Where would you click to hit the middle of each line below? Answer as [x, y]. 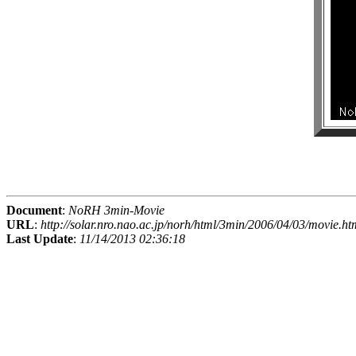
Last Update [40, 239]
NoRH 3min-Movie [116, 211]
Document [34, 211]
